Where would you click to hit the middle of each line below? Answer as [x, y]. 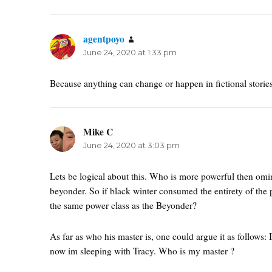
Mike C [98, 131]
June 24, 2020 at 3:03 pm [132, 145]
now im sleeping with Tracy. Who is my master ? [142, 250]
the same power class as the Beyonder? [123, 205]
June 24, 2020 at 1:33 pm [130, 53]
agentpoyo [104, 39]
